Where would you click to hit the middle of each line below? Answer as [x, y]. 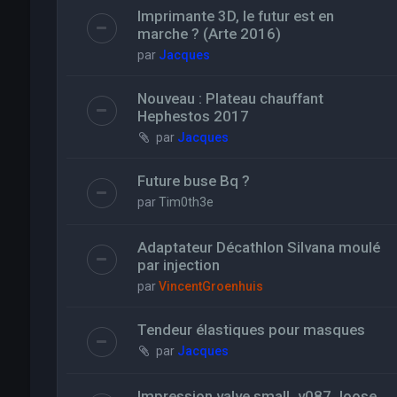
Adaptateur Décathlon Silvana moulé [258, 248]
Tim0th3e [186, 202]
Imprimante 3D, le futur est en [235, 16]
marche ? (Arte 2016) [209, 34]
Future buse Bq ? [193, 181]
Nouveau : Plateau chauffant [230, 99]
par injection [178, 265]
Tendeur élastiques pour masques [251, 330]
